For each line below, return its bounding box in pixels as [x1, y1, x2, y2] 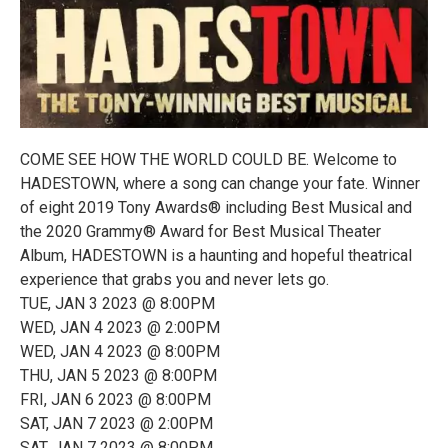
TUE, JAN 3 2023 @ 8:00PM [20, 294, 215, 313]
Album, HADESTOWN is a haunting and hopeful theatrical [20, 246, 412, 265]
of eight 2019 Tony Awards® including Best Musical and [20, 198, 412, 217]
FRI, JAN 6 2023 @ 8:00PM [20, 390, 211, 409]
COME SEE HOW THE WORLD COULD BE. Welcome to [20, 150, 397, 169]
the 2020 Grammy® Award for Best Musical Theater [20, 222, 381, 241]
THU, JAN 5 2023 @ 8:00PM [20, 366, 217, 385]
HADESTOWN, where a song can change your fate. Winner [20, 174, 420, 193]
